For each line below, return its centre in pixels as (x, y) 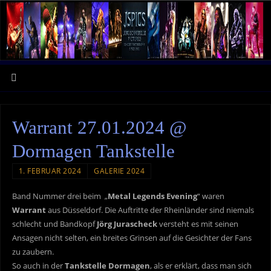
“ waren (211, 196)
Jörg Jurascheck (127, 224)
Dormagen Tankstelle (93, 151)
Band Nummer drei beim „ (60, 196)
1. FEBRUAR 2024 (50, 171)
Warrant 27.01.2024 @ (99, 127)
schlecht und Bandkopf (54, 224)
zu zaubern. (33, 252)
